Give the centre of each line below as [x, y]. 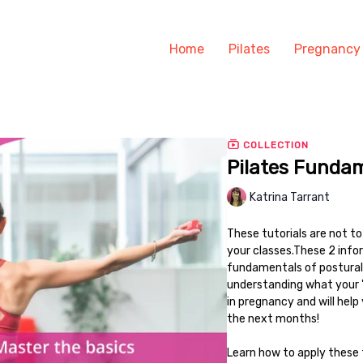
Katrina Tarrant [289, 198]
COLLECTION [274, 145]
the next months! [273, 318]
